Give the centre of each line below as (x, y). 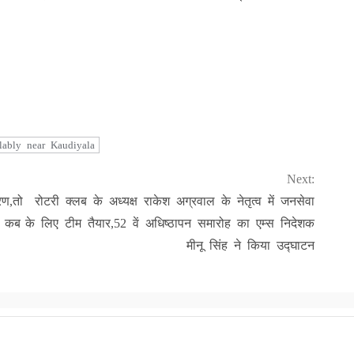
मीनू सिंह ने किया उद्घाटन (250, 245)
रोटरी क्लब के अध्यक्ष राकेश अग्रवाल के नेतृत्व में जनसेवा (175, 201)
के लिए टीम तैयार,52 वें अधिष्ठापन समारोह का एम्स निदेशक (170, 223)
